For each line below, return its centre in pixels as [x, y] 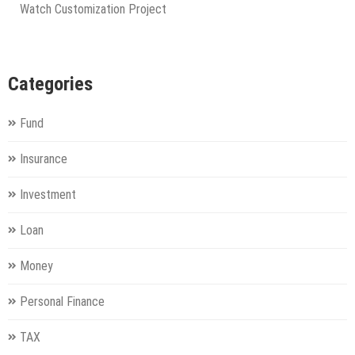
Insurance [44, 158]
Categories [50, 84]
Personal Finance [62, 301]
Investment [48, 194]
